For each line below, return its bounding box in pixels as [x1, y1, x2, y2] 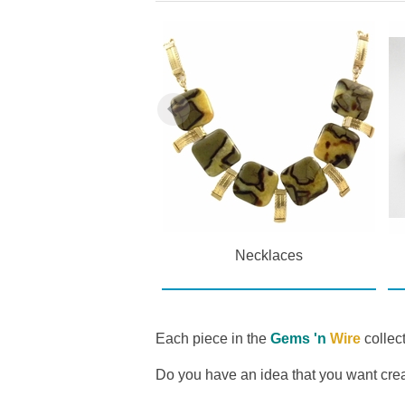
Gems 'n [270, 330, 326, 346]
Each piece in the [155, 330, 270, 346]
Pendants [12, 247, 73, 263]
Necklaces [234, 247, 303, 263]
